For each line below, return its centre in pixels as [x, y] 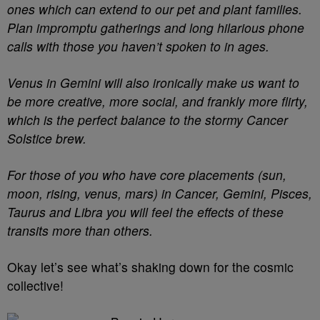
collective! [35, 285]
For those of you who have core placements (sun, [147, 175]
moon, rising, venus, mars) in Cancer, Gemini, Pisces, [160, 193]
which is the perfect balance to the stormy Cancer [147, 120]
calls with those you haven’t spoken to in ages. [138, 46]
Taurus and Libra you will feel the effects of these [145, 212]
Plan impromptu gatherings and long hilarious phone [156, 27]
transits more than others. [80, 230]
